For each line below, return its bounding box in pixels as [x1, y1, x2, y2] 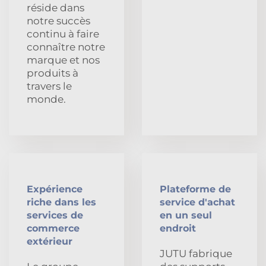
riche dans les [27, 196, 96, 208]
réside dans [27, 1, 84, 14]
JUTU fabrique [160, 247, 232, 259]
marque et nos [27, 53, 100, 66]
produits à [27, 66, 78, 79]
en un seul [160, 209, 212, 221]
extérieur [27, 235, 72, 247]
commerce [27, 222, 80, 234]
